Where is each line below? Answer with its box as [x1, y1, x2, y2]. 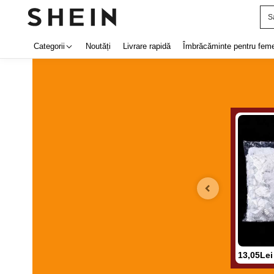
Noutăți [86, 42, 111, 51]
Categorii [34, 42, 65, 51]
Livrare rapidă [123, 42, 171, 51]
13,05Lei [237, 250, 273, 260]
